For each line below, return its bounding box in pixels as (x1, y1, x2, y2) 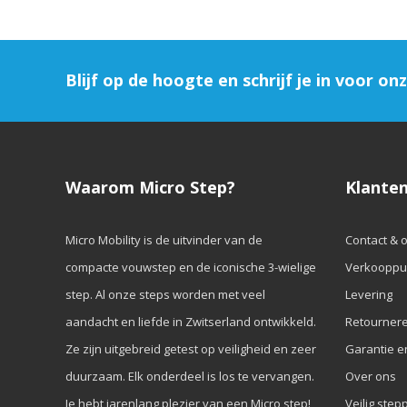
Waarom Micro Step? (65, 175, 235, 198)
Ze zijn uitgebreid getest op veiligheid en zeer (65, 340, 316, 357)
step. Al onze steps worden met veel (65, 285, 265, 303)
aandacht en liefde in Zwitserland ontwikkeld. (65, 313, 316, 330)
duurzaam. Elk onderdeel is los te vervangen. (65, 367, 314, 384)
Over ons (344, 367, 396, 384)
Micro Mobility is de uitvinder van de (65, 231, 263, 248)
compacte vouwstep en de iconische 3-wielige (65, 258, 316, 275)
